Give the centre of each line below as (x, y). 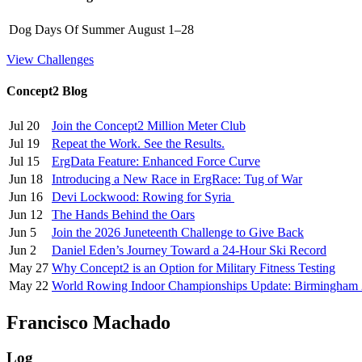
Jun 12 (26, 214)
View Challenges (50, 60)
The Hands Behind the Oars (123, 214)
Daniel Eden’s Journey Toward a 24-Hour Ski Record (189, 250)
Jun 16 (26, 196)
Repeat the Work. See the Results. (138, 143)
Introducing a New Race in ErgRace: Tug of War (177, 179)
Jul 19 (24, 143)
